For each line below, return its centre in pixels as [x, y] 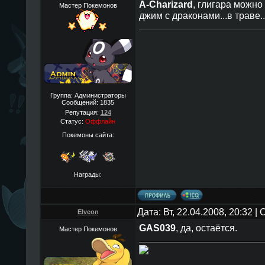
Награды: [88, 174]
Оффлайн [100, 121]
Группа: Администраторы [88, 95]
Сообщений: [81, 102]
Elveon [88, 212]
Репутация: [83, 112]
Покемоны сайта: [88, 135]
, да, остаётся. [206, 228]
